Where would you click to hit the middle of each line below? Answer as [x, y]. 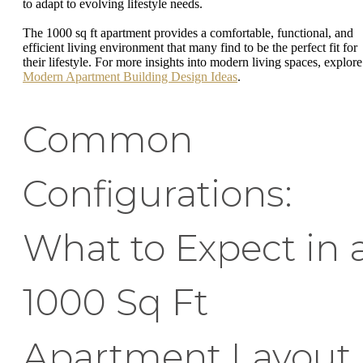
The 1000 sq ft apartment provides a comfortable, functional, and [188, 32]
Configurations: [158, 193]
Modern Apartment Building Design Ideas [130, 76]
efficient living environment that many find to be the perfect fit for [190, 47]
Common [108, 139]
